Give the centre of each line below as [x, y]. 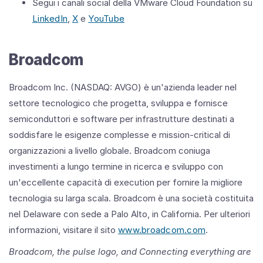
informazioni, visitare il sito [63, 230]
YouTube [106, 18]
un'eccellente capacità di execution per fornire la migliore [126, 182]
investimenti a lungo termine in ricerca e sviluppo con [116, 166]
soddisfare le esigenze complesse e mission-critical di [119, 134]
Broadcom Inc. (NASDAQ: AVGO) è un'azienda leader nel [123, 87]
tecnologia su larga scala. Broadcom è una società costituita [131, 198]
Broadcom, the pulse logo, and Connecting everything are [130, 251]
